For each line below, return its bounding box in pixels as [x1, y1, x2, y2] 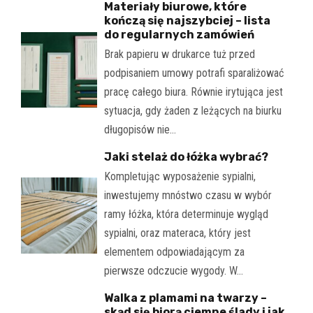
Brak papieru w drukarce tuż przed [103, 48, 255, 61]
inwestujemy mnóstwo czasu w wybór [103, 189, 272, 203]
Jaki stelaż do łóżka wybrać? [103, 150, 268, 164]
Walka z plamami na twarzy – [103, 291, 267, 305]
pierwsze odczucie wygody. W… [103, 264, 243, 278]
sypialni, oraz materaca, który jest [103, 226, 251, 240]
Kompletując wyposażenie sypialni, [103, 170, 256, 184]
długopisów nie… [103, 123, 176, 137]
